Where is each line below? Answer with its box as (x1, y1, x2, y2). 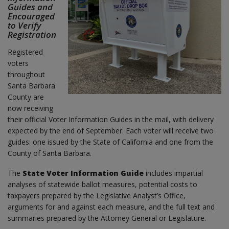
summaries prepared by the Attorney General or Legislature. (8, 213, 206, 223)
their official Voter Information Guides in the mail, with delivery (8, 114, 214, 124)
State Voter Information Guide (22, 168, 144, 178)
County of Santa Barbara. (8, 148, 91, 158)
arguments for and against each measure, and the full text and (8, 201, 215, 212)
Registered (8, 47, 43, 57)
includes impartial (144, 168, 203, 178)
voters (8, 58, 29, 68)
